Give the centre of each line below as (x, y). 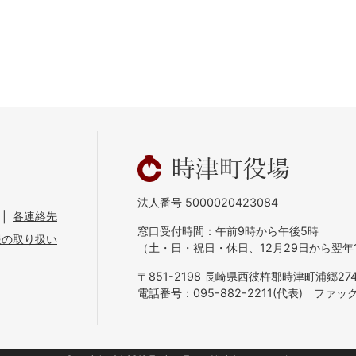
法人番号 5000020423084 (208, 202)
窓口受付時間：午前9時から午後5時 (228, 230)
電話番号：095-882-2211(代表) (226, 292)
